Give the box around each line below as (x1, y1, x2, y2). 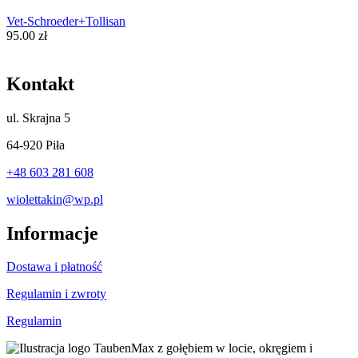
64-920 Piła (6, 137, 65, 152)
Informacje (6, 222, 98, 244)
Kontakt (6, 73, 74, 94)
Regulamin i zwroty (6, 287, 106, 301)
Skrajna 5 (22, 110, 70, 125)
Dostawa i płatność (6, 260, 102, 274)
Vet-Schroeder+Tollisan (6, 14, 125, 28)
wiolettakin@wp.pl (6, 192, 103, 206)
